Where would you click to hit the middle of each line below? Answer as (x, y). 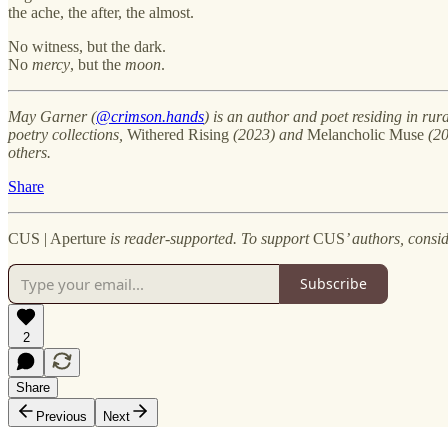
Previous (61, 416)
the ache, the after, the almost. (101, 12)
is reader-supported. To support (209, 238)
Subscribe (333, 284)
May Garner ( (52, 116)
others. (29, 152)
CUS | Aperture (57, 238)
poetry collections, (67, 134)
